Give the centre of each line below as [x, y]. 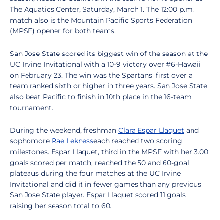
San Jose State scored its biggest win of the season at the [109, 54]
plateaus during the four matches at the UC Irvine [95, 173]
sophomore [31, 141]
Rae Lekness [72, 141]
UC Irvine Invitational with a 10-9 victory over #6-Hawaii [105, 64]
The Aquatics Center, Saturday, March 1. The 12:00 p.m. [102, 9]
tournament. [31, 108]
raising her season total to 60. [61, 206]
